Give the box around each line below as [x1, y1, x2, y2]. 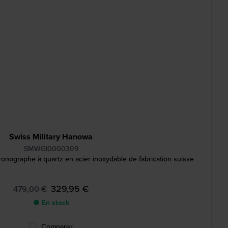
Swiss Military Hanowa [9, 131, 93, 142]
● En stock [33, 197, 69, 208]
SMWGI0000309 [23, 144, 78, 154]
